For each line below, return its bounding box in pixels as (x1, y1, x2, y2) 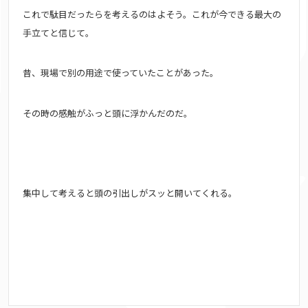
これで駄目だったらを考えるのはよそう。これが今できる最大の (23, 7, 281, 21)
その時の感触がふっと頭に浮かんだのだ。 (23, 106, 192, 120)
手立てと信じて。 (23, 25, 94, 39)
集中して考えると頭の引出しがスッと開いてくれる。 (23, 186, 237, 199)
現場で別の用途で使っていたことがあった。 (41, 66, 219, 80)
